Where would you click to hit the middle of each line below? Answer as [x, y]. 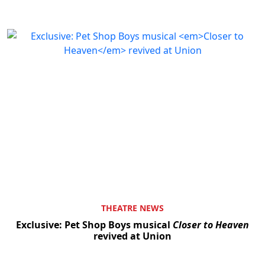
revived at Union [132, 236]
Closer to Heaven [211, 225]
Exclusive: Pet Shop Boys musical [94, 225]
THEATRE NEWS [132, 208]
